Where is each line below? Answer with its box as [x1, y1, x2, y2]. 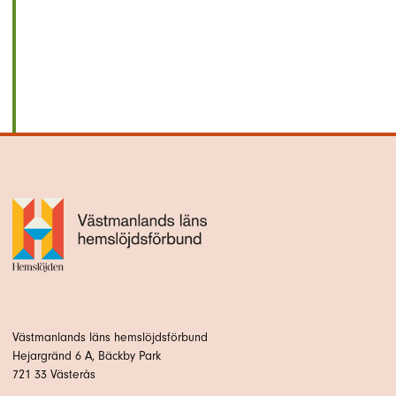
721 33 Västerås [12, 366, 95, 382]
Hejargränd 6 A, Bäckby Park [12, 347, 161, 363]
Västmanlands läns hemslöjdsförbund [12, 329, 208, 345]
